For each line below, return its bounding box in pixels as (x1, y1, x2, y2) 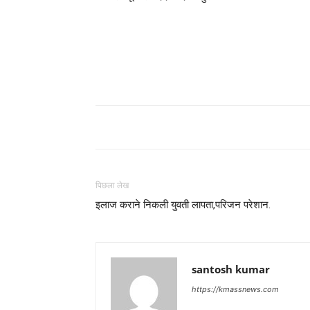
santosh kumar (192, 262, 270, 276)
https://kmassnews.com (192, 284, 279, 294)
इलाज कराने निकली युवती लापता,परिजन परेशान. (95, 199, 271, 211)
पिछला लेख (95, 181, 129, 190)
